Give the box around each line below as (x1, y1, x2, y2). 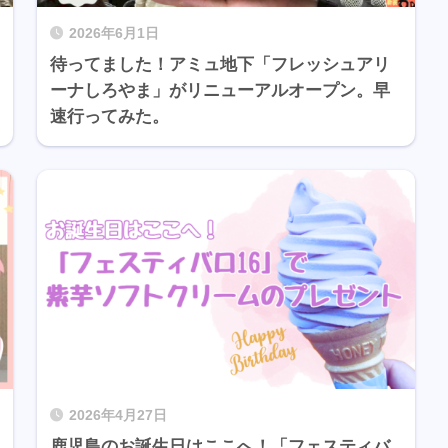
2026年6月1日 (68, 26, 159, 42)
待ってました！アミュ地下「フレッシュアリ (49, 55, 390, 75)
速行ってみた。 (49, 107, 169, 127)
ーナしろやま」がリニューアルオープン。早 (49, 81, 390, 101)
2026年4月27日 (68, 407, 167, 423)
